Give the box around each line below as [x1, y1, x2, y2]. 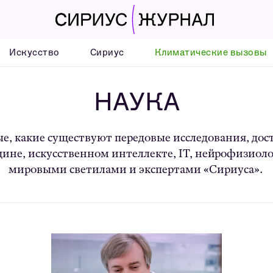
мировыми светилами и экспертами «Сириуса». [8, 163, 265, 176]
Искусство [9, 47, 60, 58]
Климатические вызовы [154, 47, 267, 58]
